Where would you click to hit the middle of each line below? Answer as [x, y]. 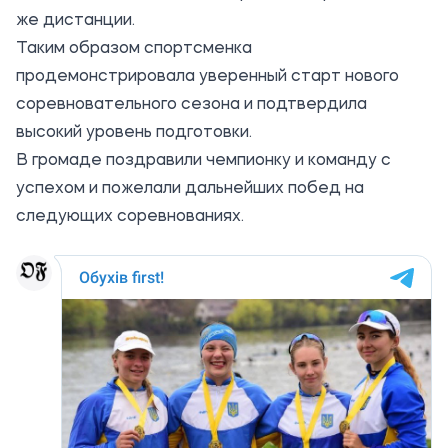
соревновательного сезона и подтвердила [191, 105]
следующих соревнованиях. [130, 217]
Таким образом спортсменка [134, 49]
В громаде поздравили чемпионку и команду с [203, 161]
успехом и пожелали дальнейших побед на [190, 189]
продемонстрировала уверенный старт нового [207, 77]
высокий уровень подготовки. [134, 133]
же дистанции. [75, 21]
